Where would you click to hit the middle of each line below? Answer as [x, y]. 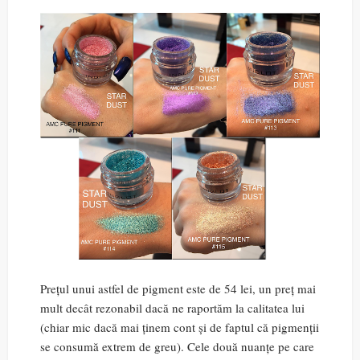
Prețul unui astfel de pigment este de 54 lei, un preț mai [178, 288]
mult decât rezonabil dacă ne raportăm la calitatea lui [172, 307]
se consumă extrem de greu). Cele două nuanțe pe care [177, 346]
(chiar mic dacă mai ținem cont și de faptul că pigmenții [180, 327]
